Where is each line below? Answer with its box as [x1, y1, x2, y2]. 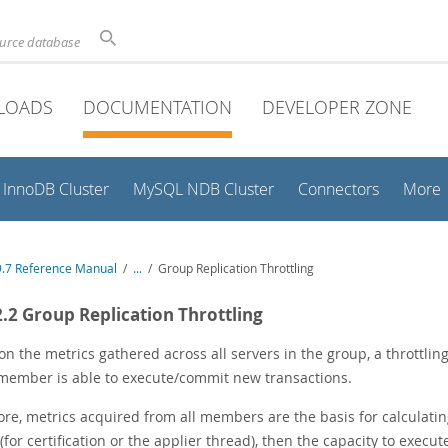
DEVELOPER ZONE [262, 95, 412, 119]
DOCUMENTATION [83, 95, 232, 119]
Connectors [298, 179, 379, 200]
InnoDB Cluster [3, 179, 109, 200]
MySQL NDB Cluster [133, 179, 274, 200]
